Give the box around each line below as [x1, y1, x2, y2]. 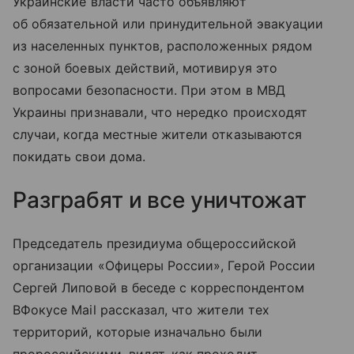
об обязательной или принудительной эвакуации [13, 15, 324, 32]
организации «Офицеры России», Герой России [13, 257, 316, 273]
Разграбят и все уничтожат [13, 186, 307, 213]
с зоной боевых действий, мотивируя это [13, 59, 277, 76]
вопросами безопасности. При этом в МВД [13, 81, 285, 98]
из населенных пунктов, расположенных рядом [13, 37, 313, 54]
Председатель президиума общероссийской [13, 235, 296, 251]
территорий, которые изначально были [13, 323, 262, 340]
